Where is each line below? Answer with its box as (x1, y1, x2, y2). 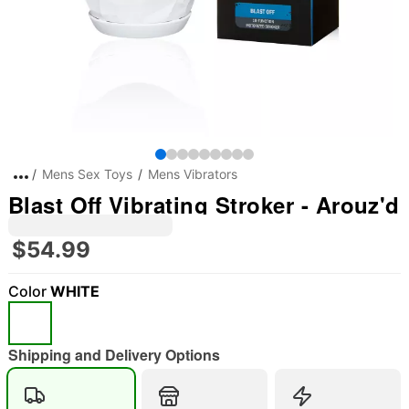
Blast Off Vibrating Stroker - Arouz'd (7, 189, 400, 220)
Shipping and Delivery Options (7, 344, 220, 365)
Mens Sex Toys (41, 166, 132, 182)
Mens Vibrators (147, 166, 237, 182)
